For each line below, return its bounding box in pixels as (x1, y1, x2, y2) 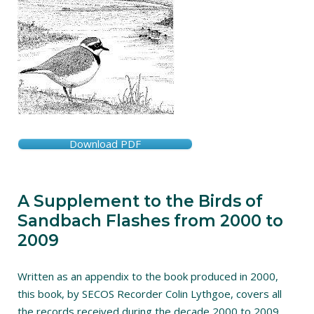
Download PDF (69, 137, 141, 151)
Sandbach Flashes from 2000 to (18, 211, 283, 231)
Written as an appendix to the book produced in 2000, (18, 269, 278, 283)
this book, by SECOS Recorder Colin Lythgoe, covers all (18, 287, 282, 301)
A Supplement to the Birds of (18, 191, 263, 211)
